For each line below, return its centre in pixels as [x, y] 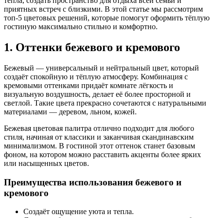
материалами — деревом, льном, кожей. [70, 111]
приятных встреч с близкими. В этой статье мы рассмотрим [103, 9]
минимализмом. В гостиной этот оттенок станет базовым [100, 145]
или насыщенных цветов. [46, 163]
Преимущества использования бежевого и [93, 182]
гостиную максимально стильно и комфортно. [81, 27]
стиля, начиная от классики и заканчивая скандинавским [99, 137]
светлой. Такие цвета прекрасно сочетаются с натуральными [105, 103]
